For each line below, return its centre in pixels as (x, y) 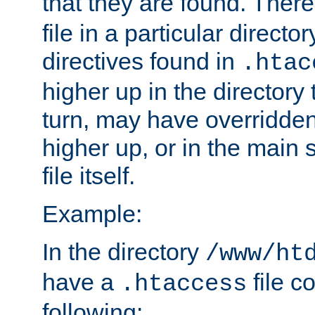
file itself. (89, 175)
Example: (92, 213)
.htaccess (184, 284)
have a (81, 282)
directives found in (142, 61)
